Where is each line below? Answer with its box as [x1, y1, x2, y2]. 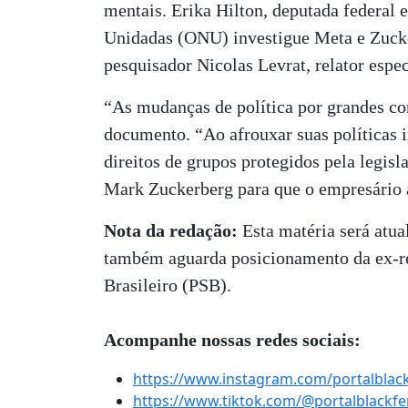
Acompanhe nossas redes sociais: [104, 330, 361, 350]
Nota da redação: [104, 220, 238, 240]
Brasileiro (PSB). [104, 275, 231, 295]
